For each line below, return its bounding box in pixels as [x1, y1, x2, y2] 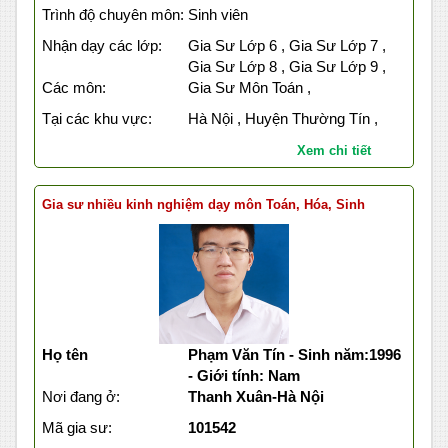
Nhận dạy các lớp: [42, 37, 162, 55]
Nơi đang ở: [42, 388, 120, 406]
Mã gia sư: [42, 419, 112, 437]
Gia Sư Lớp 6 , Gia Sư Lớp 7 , [187, 37, 386, 55]
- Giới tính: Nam [187, 367, 300, 385]
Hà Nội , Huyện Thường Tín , [187, 110, 378, 128]
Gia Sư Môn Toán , [187, 79, 311, 97]
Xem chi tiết [296, 143, 371, 159]
